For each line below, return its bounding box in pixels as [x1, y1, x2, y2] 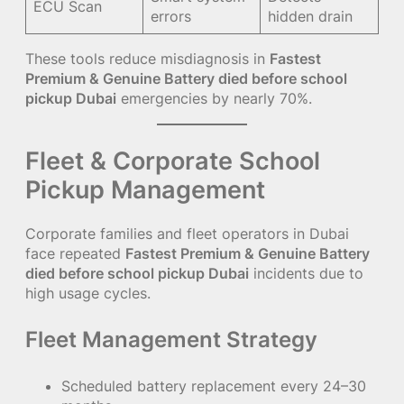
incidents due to [249, 264, 363, 283]
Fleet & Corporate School [25, 144, 320, 176]
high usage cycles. [25, 284, 151, 303]
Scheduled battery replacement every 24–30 [61, 377, 366, 396]
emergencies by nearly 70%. [116, 89, 312, 108]
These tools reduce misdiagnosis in [25, 50, 270, 69]
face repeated [25, 244, 125, 263]
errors [151, 7, 192, 26]
